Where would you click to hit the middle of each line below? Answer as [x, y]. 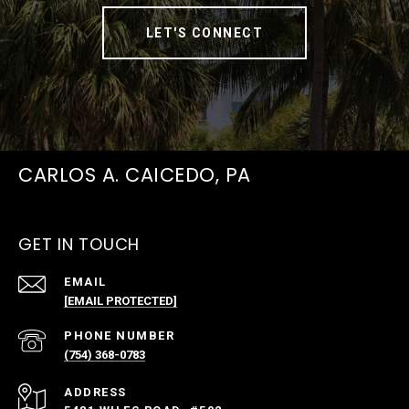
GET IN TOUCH [79, 245]
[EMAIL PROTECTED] [121, 301]
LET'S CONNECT [204, 33]
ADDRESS [95, 393]
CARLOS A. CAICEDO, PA [135, 175]
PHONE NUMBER [119, 336]
